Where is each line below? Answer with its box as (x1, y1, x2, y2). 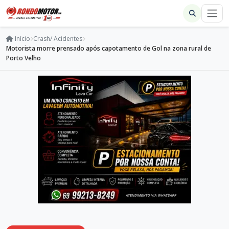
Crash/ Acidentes (33, 34, 82, 43)
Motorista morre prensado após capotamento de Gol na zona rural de (6, 44, 211, 53)
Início (13, 34, 30, 43)
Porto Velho (6, 54, 41, 62)
